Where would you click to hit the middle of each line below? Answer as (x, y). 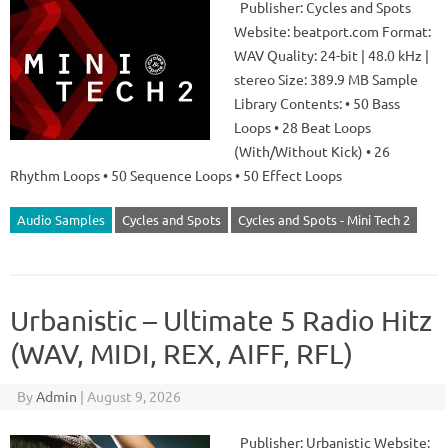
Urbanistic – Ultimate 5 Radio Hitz (221, 320)
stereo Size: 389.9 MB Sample (326, 79)
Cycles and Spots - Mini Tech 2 (324, 219)
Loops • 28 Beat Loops (302, 127)
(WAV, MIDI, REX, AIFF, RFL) (181, 353)
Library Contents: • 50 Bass (317, 103)
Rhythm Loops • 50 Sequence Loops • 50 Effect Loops (176, 175)
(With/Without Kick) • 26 (312, 151)
